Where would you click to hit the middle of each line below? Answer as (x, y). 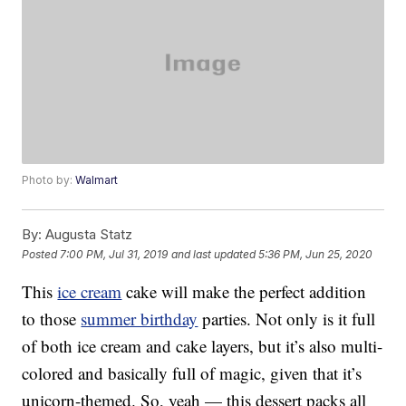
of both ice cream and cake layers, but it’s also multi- (203, 346)
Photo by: (49, 180)
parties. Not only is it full (287, 319)
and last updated (214, 254)
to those (52, 319)
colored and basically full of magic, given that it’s (192, 373)
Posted (41, 254)
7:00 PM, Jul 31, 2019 (114, 254)
